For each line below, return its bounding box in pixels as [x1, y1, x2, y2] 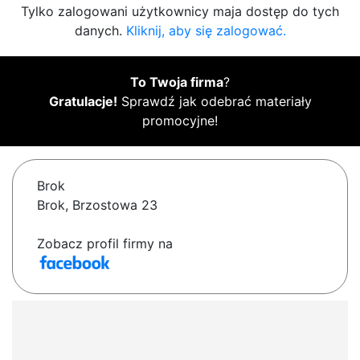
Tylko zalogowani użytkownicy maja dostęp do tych [21, 3, 339, 20]
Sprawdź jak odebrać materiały [117, 93, 312, 110]
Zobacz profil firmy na [37, 235, 173, 252]
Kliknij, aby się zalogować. [125, 22, 286, 39]
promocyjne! [142, 112, 218, 129]
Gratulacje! [48, 93, 117, 110]
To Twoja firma [130, 74, 223, 91]
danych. [74, 22, 126, 39]
